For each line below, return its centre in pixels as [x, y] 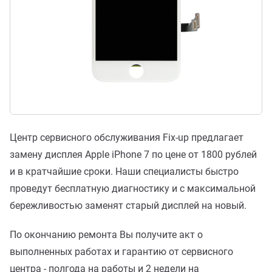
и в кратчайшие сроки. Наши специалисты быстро [124, 172]
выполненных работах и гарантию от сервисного [121, 252]
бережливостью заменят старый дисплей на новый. [128, 206]
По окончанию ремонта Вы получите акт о [106, 235]
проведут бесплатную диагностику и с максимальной [133, 189]
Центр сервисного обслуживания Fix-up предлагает [127, 138]
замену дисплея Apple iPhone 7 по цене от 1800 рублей [133, 155]
